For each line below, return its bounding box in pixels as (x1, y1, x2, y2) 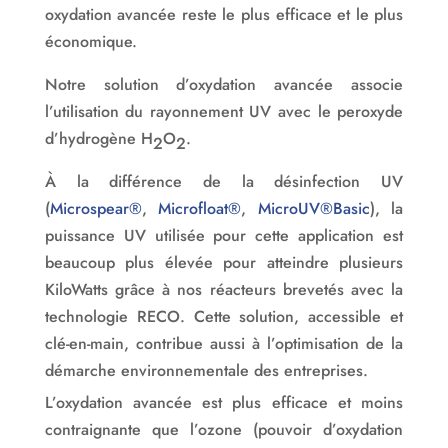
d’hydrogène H (44, 127, 153, 151)
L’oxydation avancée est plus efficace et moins (44, 391, 404, 415)
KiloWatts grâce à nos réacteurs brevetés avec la (44, 278, 404, 302)
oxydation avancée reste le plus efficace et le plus (44, 3, 404, 27)
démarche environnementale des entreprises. (44, 359, 368, 383)
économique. (44, 30, 137, 54)
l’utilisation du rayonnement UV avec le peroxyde (44, 100, 404, 124)
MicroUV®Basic (257, 197, 370, 221)
